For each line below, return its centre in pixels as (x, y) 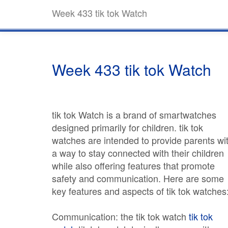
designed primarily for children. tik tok (127, 127)
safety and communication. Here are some (138, 178)
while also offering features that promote (133, 165)
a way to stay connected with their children (138, 153)
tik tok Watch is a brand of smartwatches (134, 115)
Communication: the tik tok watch (120, 216)
